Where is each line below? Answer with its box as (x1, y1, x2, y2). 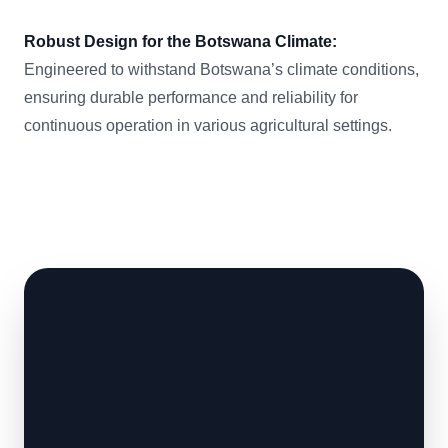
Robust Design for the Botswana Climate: (24, 33, 337, 50)
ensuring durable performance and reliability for (24, 89, 358, 106)
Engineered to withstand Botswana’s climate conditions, (24, 61, 419, 78)
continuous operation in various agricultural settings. (24, 117, 392, 134)
